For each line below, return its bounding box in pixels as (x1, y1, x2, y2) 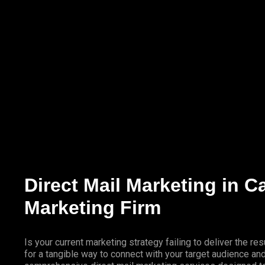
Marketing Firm (24, 197, 161, 218)
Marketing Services (1, 22, 73, 32)
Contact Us (89, 22, 130, 32)
